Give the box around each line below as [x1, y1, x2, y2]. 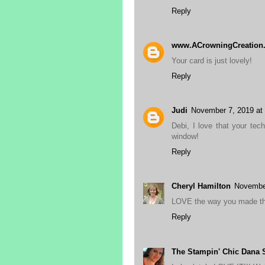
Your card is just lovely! [172, 56, 252, 65]
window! [172, 132, 199, 141]
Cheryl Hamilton [172, 182, 231, 191]
